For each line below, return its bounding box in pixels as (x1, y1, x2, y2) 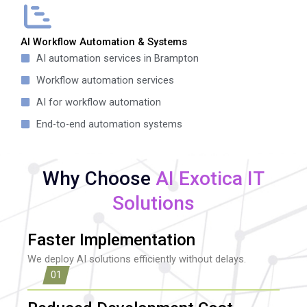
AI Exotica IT (156, 167, 265, 190)
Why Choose (42, 167, 156, 190)
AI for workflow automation (36, 95, 161, 108)
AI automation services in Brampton (36, 51, 199, 64)
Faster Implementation (27, 230, 195, 249)
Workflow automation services (36, 73, 174, 86)
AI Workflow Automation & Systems (21, 35, 187, 48)
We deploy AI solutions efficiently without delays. (27, 252, 246, 265)
